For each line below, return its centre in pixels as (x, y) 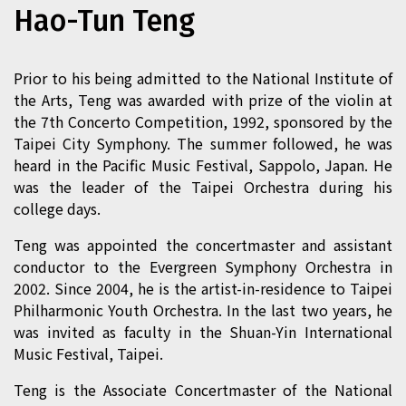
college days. (57, 208)
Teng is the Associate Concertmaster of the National (203, 389)
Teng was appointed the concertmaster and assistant (203, 244)
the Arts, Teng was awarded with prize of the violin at (203, 99)
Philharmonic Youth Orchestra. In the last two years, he (203, 309)
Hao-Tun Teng (104, 20)
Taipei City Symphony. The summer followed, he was (203, 143)
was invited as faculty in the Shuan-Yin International (203, 331)
